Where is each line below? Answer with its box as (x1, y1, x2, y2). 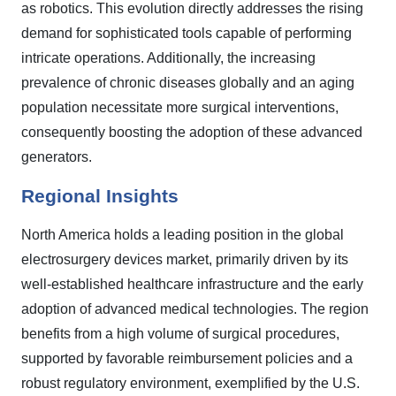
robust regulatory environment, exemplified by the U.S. (21, 376, 360, 391)
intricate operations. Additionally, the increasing (21, 50, 316, 65)
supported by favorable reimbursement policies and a (21, 351, 353, 366)
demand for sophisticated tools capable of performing (21, 26, 352, 41)
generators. (21, 149, 92, 164)
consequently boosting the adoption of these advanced (21, 125, 362, 140)
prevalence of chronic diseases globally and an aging (21, 75, 354, 90)
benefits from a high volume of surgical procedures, (21, 326, 339, 341)
